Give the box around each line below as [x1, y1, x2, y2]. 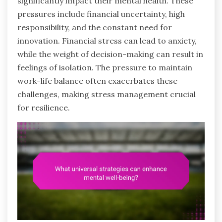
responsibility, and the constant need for [17, 22, 172, 32]
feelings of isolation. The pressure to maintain [17, 62, 192, 72]
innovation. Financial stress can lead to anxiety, [17, 35, 197, 46]
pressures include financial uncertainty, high [17, 8, 185, 19]
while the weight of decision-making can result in [17, 49, 203, 59]
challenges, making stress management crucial [17, 89, 196, 99]
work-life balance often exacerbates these [17, 75, 177, 86]
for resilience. [17, 102, 70, 112]
